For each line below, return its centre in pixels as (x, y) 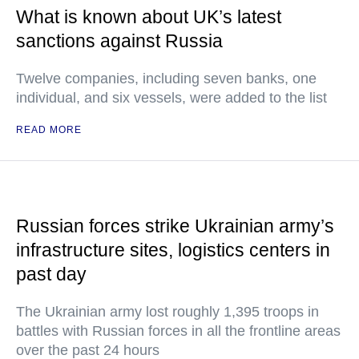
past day (51, 274)
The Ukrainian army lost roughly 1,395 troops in (167, 312)
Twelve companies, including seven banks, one (166, 79)
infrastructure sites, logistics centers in (173, 250)
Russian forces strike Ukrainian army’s (175, 226)
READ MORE (49, 130)
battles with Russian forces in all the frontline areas (178, 331)
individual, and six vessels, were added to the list (171, 98)
